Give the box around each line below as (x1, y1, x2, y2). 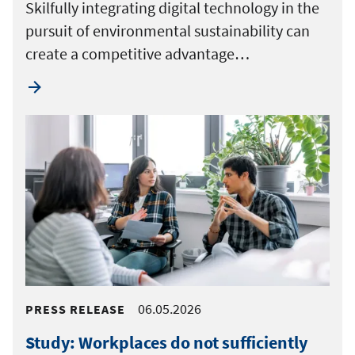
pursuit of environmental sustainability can (25, 20, 310, 40)
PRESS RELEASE (25, 300, 125, 317)
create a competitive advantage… (25, 43, 250, 63)
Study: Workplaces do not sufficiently (25, 330, 307, 353)
